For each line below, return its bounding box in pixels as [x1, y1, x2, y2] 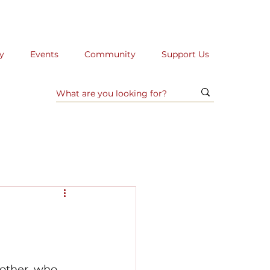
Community [84, 49, 136, 60]
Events [30, 49, 58, 60]
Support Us [161, 49, 209, 60]
